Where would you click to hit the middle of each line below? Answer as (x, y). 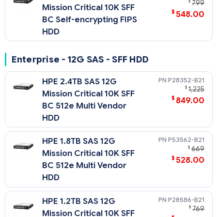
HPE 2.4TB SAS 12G (80, 81)
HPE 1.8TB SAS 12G (79, 141)
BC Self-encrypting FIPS (90, 19)
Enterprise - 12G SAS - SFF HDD (80, 60)
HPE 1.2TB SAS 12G (79, 201)
